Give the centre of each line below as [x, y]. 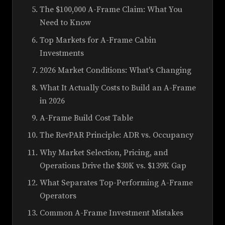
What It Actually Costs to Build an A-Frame [118, 88]
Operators [58, 196]
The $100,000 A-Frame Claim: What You [111, 10]
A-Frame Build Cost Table [86, 118]
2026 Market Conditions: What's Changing [116, 71]
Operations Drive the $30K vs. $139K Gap [113, 165]
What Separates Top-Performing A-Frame [116, 183]
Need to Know [65, 23]
